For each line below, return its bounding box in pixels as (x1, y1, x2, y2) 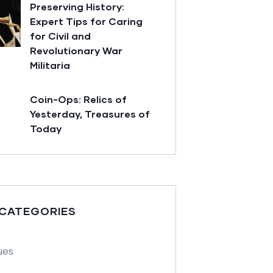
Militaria (30, 59, 70, 71)
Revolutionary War (30, 44, 122, 57)
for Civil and (30, 30, 91, 42)
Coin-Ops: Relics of (30, 93, 127, 105)
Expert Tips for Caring (30, 15, 143, 27)
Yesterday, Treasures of (30, 108, 150, 120)
